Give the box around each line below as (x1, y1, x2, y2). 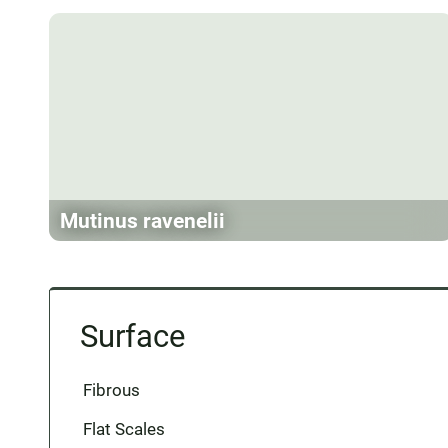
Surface (79, 318, 185, 356)
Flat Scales (82, 419, 165, 440)
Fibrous (82, 380, 140, 401)
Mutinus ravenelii (59, 208, 225, 234)
